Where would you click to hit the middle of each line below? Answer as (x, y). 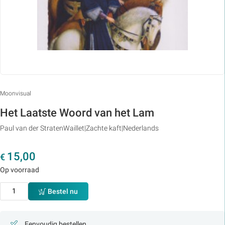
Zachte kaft (104, 128)
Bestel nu (63, 191)
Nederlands (141, 128)
